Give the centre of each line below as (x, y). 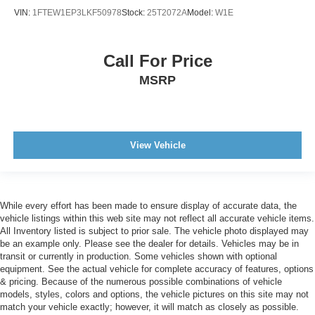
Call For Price (157, 61)
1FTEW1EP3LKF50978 (77, 12)
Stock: (134, 12)
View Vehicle (157, 145)
